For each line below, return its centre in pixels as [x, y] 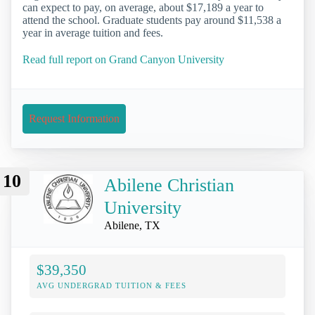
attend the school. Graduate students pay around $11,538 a [152, 20]
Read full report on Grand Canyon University [123, 59]
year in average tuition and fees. [93, 33]
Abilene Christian [169, 185]
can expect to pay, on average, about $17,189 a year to [143, 8]
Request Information [74, 118]
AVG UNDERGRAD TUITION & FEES [111, 286]
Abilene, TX [132, 225]
